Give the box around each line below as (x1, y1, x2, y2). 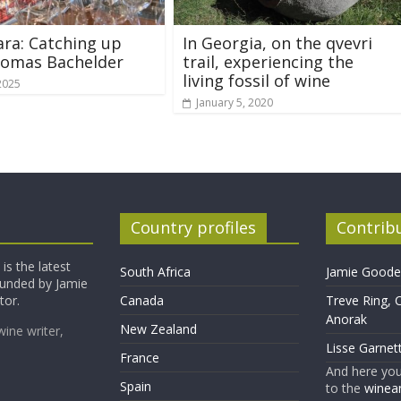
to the (325, 379, 364, 397)
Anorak (325, 310, 367, 328)
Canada (120, 291, 164, 309)
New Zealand (120, 320, 197, 337)
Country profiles (131, 216, 256, 238)
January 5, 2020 (196, 94, 273, 110)
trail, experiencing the (183, 50, 354, 73)
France (120, 348, 159, 366)
